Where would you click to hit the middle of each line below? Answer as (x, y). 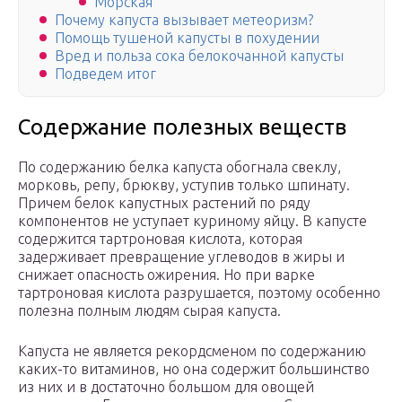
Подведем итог (105, 74)
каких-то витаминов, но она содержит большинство (194, 369)
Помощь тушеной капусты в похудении (187, 38)
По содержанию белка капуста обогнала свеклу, (179, 167)
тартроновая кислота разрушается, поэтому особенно (199, 293)
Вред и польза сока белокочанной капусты (199, 56)
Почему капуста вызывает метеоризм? (184, 20)
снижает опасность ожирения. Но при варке (166, 275)
